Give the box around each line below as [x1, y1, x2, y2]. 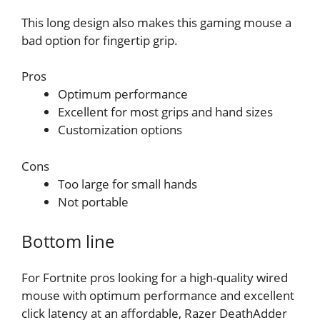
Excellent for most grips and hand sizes [58, 104, 273, 121]
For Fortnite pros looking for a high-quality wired [21, 269, 288, 286]
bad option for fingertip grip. [21, 31, 178, 49]
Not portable [58, 193, 129, 210]
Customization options [58, 121, 182, 139]
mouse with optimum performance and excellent [21, 287, 294, 304]
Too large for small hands [58, 175, 197, 192]
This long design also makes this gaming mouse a [21, 14, 291, 31]
